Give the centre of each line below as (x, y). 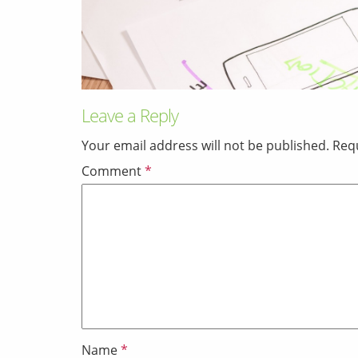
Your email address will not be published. (205, 145)
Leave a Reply (130, 115)
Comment (113, 171)
